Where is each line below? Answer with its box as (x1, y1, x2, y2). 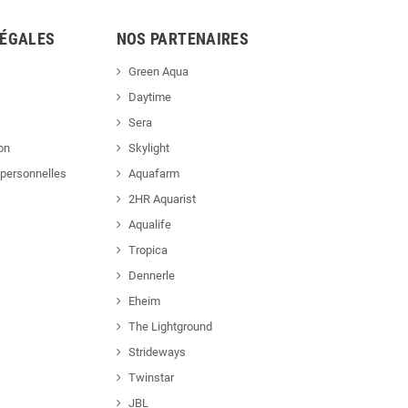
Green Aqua (127, 65, 189, 79)
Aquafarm (127, 167, 179, 181)
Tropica (127, 243, 168, 258)
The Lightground (127, 320, 212, 334)
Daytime (127, 90, 171, 105)
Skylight (127, 141, 169, 156)
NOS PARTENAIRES (116, 29, 250, 49)
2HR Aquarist (127, 192, 196, 207)
